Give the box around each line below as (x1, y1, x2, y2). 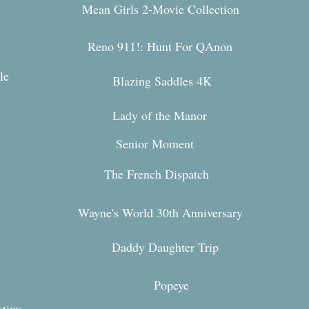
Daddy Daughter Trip (112, 239, 219, 255)
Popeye (154, 277, 189, 293)
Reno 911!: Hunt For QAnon (88, 38, 232, 54)
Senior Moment (116, 135, 194, 152)
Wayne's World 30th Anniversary (78, 204, 247, 221)
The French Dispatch (104, 166, 209, 182)
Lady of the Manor (112, 107, 207, 123)
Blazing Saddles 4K (112, 72, 212, 89)
